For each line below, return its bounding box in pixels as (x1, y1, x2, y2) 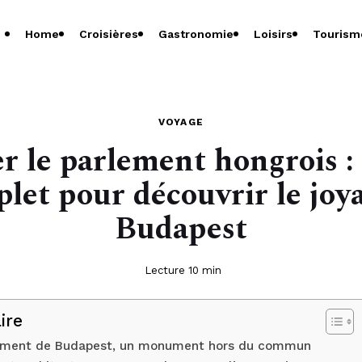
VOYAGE (158, 116, 204, 128)
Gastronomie (158, 27, 234, 40)
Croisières (79, 27, 138, 40)
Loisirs (254, 27, 293, 40)
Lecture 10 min (144, 264, 221, 276)
